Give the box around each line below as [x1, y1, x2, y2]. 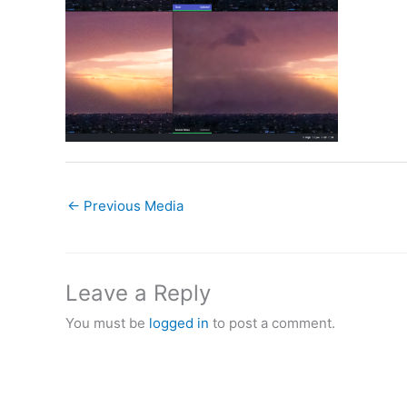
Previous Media [80, 197, 184, 215]
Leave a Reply [65, 280, 211, 307]
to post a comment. [209, 314, 335, 333]
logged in [149, 314, 209, 333]
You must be [65, 314, 149, 333]
